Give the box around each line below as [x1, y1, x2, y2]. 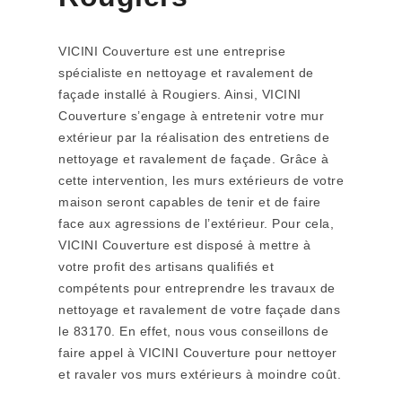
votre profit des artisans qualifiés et [58, 259, 274, 274]
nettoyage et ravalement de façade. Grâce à [58, 152, 328, 166]
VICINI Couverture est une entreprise [58, 44, 285, 58]
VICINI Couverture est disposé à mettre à [58, 238, 310, 252]
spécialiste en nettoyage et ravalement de [58, 66, 314, 80]
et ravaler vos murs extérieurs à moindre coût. [58, 367, 341, 381]
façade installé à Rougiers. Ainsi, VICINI [58, 87, 301, 101]
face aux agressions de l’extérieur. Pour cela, [58, 216, 334, 231]
